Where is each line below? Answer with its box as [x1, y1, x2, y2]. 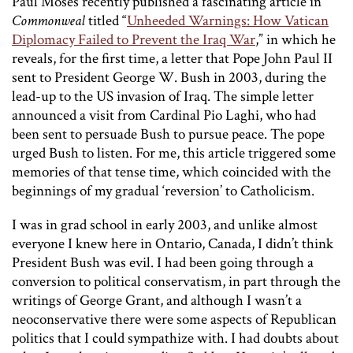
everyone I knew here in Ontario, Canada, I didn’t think [12, 233, 333, 254]
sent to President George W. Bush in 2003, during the [12, 67, 326, 87]
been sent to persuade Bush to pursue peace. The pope [12, 124, 325, 144]
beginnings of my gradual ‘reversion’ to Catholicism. [12, 180, 314, 201]
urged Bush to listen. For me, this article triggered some [12, 143, 336, 163]
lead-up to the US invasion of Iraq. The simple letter [12, 86, 314, 106]
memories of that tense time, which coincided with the [12, 162, 331, 182]
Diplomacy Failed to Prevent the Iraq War [12, 29, 255, 50]
